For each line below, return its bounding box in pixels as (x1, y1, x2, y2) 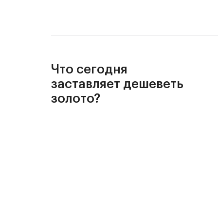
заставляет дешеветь (51, 77, 183, 91)
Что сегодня (51, 63, 127, 76)
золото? (51, 92, 100, 105)
